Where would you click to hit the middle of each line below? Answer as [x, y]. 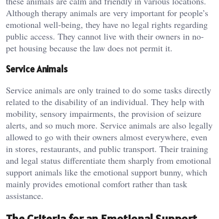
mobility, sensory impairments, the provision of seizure [104, 113]
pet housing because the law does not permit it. [89, 48]
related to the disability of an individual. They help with [105, 101]
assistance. [25, 195]
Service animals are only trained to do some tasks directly [109, 90]
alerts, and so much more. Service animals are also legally [109, 125]
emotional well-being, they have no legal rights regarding [107, 25]
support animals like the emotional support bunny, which [107, 172]
